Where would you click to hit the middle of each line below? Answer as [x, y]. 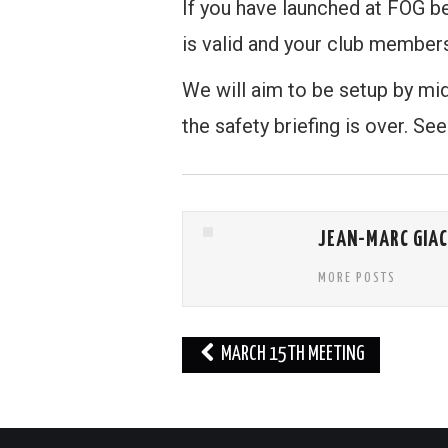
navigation [243, 380]
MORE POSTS [357, 278]
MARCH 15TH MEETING [291, 354]
